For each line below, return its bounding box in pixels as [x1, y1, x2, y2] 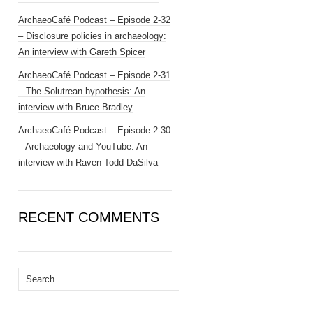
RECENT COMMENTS [18, 210, 159, 225]
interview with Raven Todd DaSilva [18, 157, 158, 168]
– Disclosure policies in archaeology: [18, 31, 166, 41]
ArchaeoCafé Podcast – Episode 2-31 [18, 70, 170, 80]
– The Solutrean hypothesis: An [18, 86, 145, 96]
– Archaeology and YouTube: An [18, 141, 147, 152]
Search [17, 270, 46, 280]
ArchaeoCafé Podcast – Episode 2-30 [18, 125, 170, 136]
